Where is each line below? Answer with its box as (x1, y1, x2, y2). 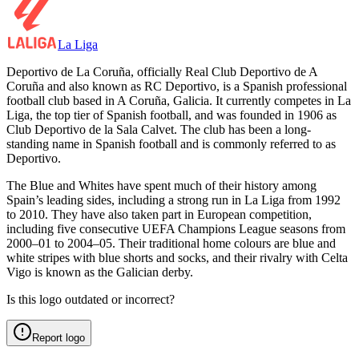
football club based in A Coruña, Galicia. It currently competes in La (6, 93, 351, 107)
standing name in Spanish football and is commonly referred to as (6, 136, 336, 151)
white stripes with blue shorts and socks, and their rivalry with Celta (6, 250, 348, 264)
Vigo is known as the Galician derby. (6, 264, 193, 279)
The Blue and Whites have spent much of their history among (6, 178, 317, 192)
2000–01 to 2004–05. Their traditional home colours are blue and (6, 236, 336, 250)
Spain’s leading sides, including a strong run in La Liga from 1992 (6, 192, 341, 207)
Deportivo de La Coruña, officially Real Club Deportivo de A (6, 64, 317, 79)
